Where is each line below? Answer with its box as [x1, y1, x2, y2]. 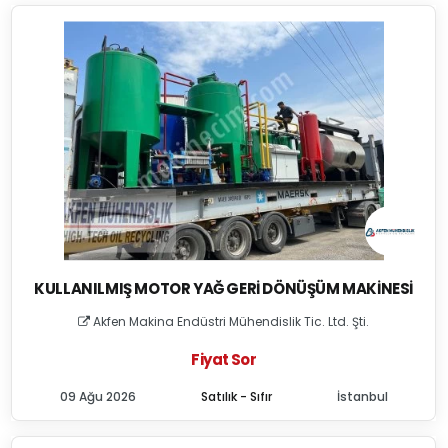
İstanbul [336, 388, 388, 405]
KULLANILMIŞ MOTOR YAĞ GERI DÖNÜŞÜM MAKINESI [34, 278, 414, 299]
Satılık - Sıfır [200, 388, 272, 405]
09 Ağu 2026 [59, 388, 136, 405]
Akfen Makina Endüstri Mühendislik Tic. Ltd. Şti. [90, 313, 370, 330]
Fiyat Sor [191, 349, 256, 370]
